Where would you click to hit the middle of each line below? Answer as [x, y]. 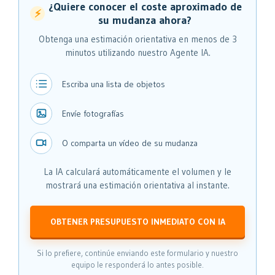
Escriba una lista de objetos [114, 84]
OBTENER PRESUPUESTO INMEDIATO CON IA [137, 221]
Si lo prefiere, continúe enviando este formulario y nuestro [137, 253]
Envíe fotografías [93, 113]
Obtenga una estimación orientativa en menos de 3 [137, 39]
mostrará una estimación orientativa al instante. [137, 185]
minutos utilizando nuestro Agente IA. [137, 52]
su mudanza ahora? [145, 20]
